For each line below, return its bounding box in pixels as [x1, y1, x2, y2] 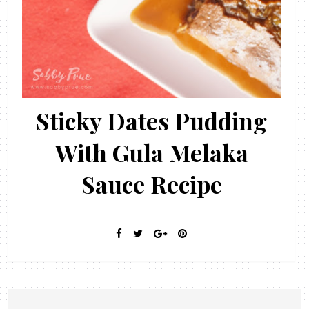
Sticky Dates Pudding [36, 104, 268, 137]
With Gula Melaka [54, 136, 248, 168]
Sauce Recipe [81, 168, 222, 200]
